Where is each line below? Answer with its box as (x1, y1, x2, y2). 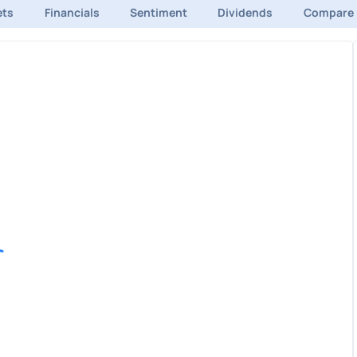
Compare (303, 5, 354, 21)
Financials (44, 5, 100, 21)
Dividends (218, 5, 273, 21)
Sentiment (130, 5, 188, 21)
